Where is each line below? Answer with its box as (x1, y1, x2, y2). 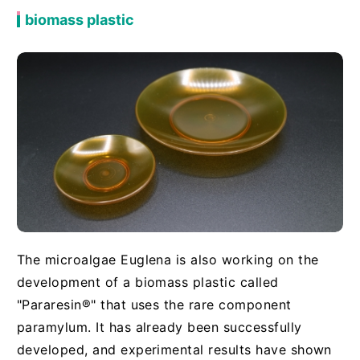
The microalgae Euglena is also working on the (16, 252, 319, 268)
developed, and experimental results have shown (16, 342, 332, 358)
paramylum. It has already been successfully (16, 319, 302, 336)
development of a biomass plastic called (16, 274, 279, 291)
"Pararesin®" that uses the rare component (16, 297, 292, 313)
